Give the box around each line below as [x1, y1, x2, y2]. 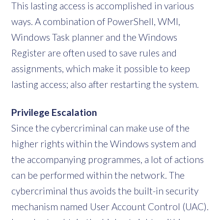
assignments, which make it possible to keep [11, 62, 190, 74]
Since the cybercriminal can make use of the [11, 122, 190, 134]
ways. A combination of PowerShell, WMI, [11, 15, 180, 27]
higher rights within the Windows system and [11, 137, 196, 149]
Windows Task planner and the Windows [11, 31, 177, 43]
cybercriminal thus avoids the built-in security [11, 185, 198, 196]
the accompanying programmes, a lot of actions [11, 153, 204, 165]
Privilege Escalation [11, 106, 97, 118]
